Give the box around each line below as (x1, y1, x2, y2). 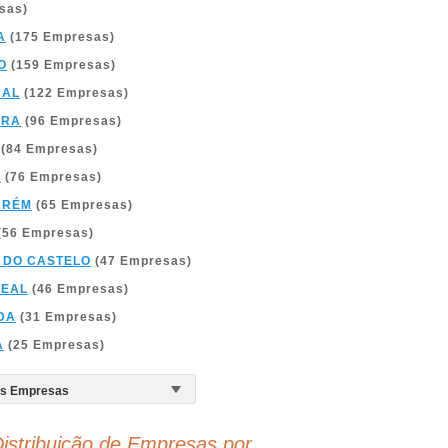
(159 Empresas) (7, 58, 116, 72)
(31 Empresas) (16, 310, 117, 324)
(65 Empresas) (32, 198, 133, 212)
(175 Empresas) (6, 30, 115, 44)
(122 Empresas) (20, 86, 129, 100)
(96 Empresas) (21, 114, 122, 128)
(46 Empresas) (28, 282, 129, 296)
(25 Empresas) (4, 338, 105, 352)
